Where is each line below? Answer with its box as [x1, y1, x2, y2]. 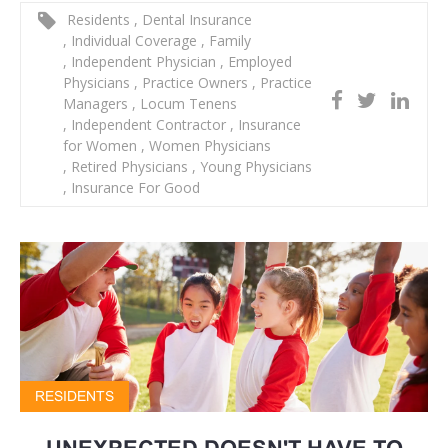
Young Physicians [196, 157, 312, 177]
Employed [224, 52, 292, 72]
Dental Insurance [138, 10, 252, 30]
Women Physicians [145, 136, 271, 156]
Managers [63, 94, 132, 114]
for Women [63, 136, 141, 156]
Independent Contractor [67, 115, 230, 135]
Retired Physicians [67, 157, 192, 177]
